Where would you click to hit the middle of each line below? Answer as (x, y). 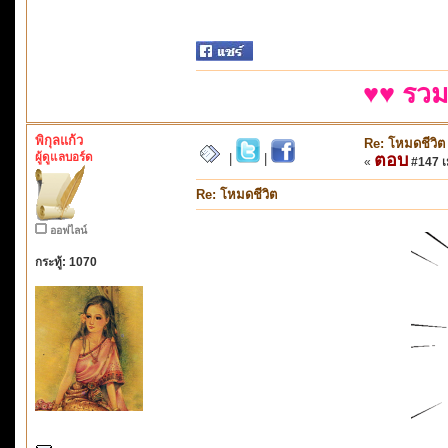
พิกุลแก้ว (59, 140)
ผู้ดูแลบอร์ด (64, 156)
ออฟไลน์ (68, 229)
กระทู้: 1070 (66, 261)
